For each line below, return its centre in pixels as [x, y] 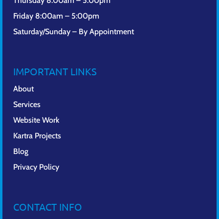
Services [27, 104]
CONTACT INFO [47, 206]
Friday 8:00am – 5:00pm [56, 16]
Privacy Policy [36, 167]
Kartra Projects [37, 135]
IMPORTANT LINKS [55, 71]
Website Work [36, 120]
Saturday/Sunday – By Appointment [73, 31]
